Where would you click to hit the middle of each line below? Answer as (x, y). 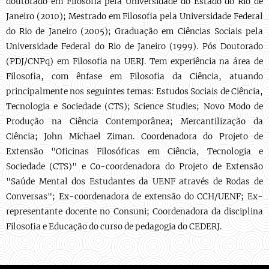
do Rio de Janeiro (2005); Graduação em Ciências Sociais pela (134, 32)
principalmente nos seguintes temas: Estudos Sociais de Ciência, (134, 92)
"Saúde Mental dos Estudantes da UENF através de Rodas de (134, 182)
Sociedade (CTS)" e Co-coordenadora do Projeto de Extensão (134, 167)
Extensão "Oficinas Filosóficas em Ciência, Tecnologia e (134, 152)
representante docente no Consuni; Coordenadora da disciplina (134, 212)
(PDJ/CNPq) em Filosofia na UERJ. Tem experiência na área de (134, 62)
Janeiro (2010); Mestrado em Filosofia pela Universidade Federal (134, 17)
